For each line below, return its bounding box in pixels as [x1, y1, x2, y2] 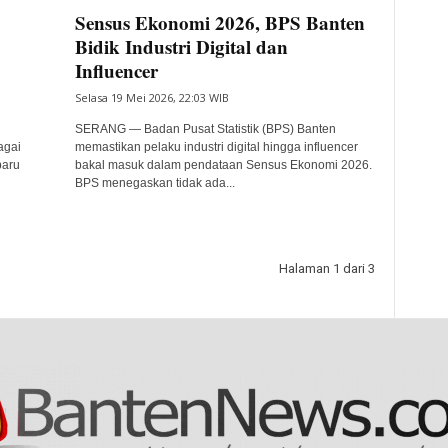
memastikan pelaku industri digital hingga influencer [74, 140, 358, 154]
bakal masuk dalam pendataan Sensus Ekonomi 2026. [74, 158, 372, 172]
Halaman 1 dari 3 [278, 261, 375, 276]
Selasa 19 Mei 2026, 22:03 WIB [74, 90, 229, 105]
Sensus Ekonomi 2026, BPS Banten [74, 9, 365, 36]
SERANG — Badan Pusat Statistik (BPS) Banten [74, 122, 336, 136]
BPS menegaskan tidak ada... [74, 176, 235, 190]
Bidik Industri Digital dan [74, 33, 288, 60]
